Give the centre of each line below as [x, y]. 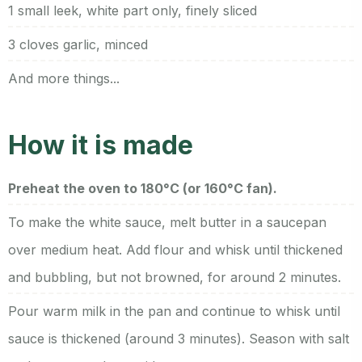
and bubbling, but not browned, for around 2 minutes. [175, 277]
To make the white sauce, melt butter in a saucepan [167, 222]
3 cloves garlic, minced [78, 44]
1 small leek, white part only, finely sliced [133, 10]
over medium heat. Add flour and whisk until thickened [175, 249]
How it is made [101, 145]
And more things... [64, 78]
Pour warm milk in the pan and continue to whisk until [174, 311]
